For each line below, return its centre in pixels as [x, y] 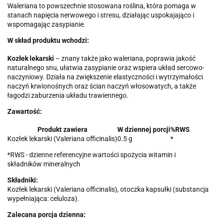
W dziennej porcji [144, 130]
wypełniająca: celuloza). [43, 199]
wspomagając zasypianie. [46, 25]
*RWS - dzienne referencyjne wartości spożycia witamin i [91, 155]
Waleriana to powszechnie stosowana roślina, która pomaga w [102, 6]
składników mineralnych [44, 164]
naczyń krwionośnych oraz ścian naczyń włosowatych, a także [102, 86]
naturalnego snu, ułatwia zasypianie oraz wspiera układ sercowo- [106, 68]
